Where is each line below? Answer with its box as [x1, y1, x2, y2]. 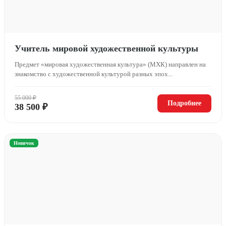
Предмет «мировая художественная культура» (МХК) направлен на [15, 60, 206, 68]
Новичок [14, 140, 34, 146]
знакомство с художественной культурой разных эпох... [15, 70, 173, 78]
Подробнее [167, 99, 201, 107]
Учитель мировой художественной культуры [15, 43, 198, 53]
